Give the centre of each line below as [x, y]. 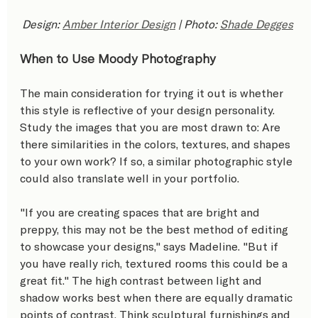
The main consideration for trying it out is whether [153, 92]
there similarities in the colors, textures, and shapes [157, 143]
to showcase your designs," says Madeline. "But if [150, 246]
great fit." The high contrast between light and [142, 280]
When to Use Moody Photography [118, 58]
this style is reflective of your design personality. [149, 109]
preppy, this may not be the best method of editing [155, 229]
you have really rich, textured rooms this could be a [155, 263]
